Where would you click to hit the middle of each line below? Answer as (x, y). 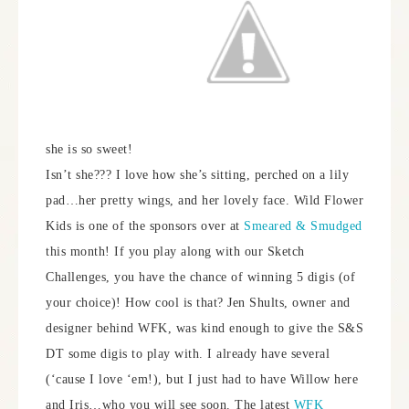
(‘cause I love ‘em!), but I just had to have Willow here (202, 379)
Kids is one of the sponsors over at (145, 226)
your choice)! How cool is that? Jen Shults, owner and (198, 303)
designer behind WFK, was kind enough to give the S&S (204, 328)
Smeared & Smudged (303, 226)
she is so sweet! (91, 149)
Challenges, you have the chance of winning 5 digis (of (200, 277)
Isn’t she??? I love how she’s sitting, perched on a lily (197, 175)
